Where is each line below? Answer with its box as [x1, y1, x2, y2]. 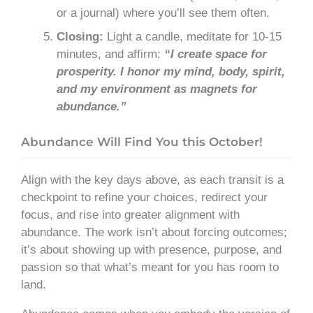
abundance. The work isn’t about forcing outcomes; [21, 225, 287, 239]
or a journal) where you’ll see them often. [57, 6, 270, 20]
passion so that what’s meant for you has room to [21, 260, 279, 274]
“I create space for [164, 48, 267, 61]
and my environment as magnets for [57, 82, 257, 96]
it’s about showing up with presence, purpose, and [21, 242, 282, 256]
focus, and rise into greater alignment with [21, 208, 240, 221]
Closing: [57, 30, 103, 44]
